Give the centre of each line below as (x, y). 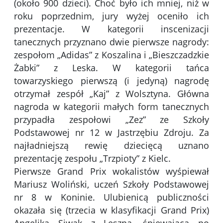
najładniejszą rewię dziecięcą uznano (111, 146)
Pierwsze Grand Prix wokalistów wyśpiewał (111, 171)
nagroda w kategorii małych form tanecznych (111, 107)
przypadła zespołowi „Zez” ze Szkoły (111, 120)
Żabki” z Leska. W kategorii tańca (111, 68)
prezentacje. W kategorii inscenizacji (111, 29)
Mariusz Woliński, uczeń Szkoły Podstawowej (111, 184)
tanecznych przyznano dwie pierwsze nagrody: (111, 42)
